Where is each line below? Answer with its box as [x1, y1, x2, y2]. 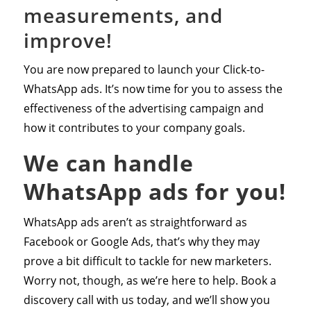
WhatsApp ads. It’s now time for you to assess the [23, 81, 283, 96]
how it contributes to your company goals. [23, 119, 245, 135]
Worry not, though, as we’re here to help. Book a [23, 272, 276, 288]
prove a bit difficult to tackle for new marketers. [23, 253, 271, 269]
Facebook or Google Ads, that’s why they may [23, 233, 260, 249]
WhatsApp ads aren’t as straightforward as [23, 214, 247, 230]
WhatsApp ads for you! [23, 176, 286, 206]
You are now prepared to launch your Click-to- [23, 61, 264, 77]
